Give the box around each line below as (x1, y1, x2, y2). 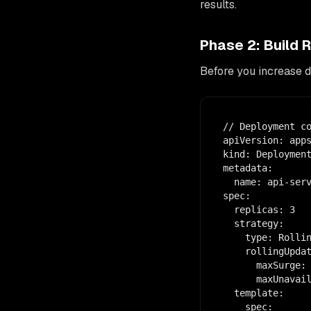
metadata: (223, 162, 273, 174)
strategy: (223, 218, 284, 230)
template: (223, 287, 284, 299)
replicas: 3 (223, 204, 295, 216)
